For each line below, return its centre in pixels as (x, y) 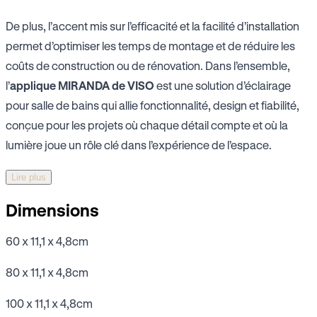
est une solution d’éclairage (223, 86)
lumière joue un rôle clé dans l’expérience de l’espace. (139, 145)
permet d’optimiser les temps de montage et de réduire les (150, 46)
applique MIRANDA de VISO (82, 86)
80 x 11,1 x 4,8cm (47, 272)
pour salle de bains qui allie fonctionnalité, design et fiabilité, (152, 105)
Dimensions (52, 211)
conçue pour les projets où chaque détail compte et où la (147, 125)
